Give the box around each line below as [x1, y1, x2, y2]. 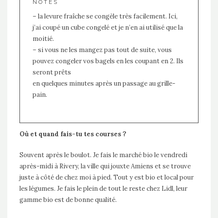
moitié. [32, 34, 54, 43]
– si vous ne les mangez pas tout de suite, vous [32, 45, 172, 54]
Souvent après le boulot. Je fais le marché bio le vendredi [19, 150, 187, 159]
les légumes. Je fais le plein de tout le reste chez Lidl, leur [19, 184, 187, 193]
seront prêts [32, 68, 71, 76]
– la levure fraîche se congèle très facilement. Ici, [32, 12, 178, 20]
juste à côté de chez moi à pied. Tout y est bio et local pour [19, 173, 194, 182]
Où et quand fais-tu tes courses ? [19, 129, 129, 138]
